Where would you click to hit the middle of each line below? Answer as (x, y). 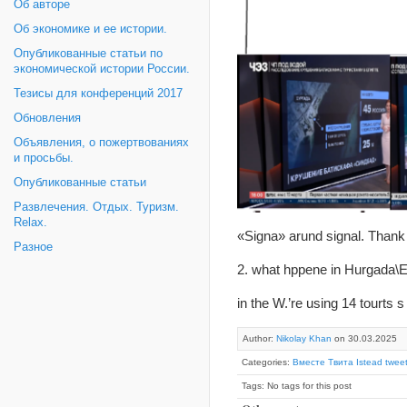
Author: (259, 338)
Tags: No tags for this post (297, 385)
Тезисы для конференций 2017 (98, 94)
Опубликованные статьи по (88, 54)
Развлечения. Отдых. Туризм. (96, 207)
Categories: (267, 362)
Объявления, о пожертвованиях (101, 143)
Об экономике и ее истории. (90, 29)
